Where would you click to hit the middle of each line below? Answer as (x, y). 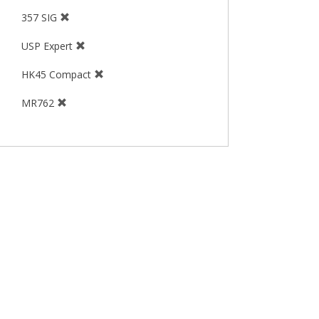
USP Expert (48, 46)
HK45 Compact (58, 75)
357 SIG (41, 18)
